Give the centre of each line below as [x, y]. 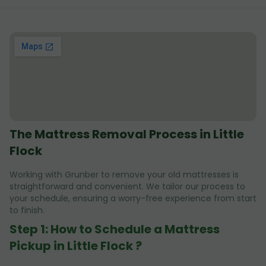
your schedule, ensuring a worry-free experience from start [133, 198]
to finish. [27, 210]
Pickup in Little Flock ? [76, 246]
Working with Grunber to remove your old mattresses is [124, 174]
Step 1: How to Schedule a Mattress [115, 229]
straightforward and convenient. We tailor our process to [127, 186]
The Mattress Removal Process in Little [127, 134]
